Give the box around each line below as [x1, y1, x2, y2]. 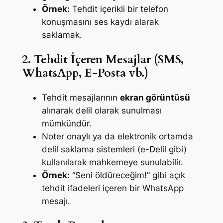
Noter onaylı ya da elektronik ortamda [41, 131, 193, 142]
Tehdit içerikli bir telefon [69, 3, 168, 14]
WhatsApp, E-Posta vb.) [21, 65, 148, 81]
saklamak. [41, 29, 82, 40]
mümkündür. [41, 118, 92, 129]
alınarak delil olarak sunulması [41, 106, 162, 116]
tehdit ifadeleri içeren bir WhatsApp [41, 183, 184, 194]
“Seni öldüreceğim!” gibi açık [69, 170, 185, 181]
